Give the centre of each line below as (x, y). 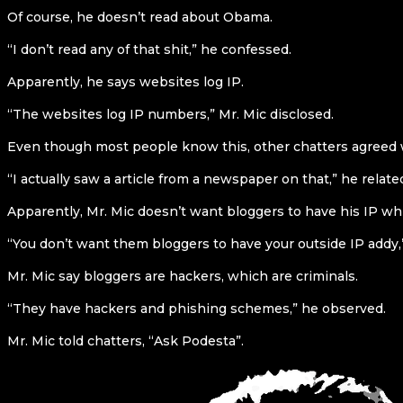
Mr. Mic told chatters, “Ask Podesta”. (125, 341)
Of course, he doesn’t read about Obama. (140, 18)
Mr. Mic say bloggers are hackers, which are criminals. (183, 277)
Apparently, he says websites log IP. (125, 82)
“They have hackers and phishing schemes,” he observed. (197, 309)
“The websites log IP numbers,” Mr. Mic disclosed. (170, 115)
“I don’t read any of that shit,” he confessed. (149, 50)
